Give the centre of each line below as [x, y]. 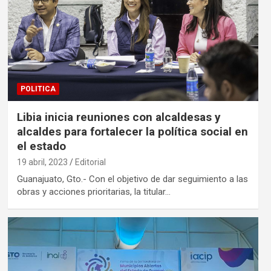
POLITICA [38, 89]
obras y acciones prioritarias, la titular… [93, 191]
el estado [41, 146]
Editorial [90, 162]
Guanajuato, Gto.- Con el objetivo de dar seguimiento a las [132, 179]
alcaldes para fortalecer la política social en [132, 131]
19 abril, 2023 [42, 162]
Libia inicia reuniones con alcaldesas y [119, 117]
